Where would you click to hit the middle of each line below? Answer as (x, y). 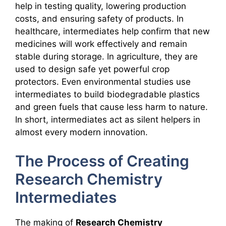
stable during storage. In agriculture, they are (106, 57)
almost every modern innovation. (81, 132)
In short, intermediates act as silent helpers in (108, 120)
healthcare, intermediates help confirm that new (112, 32)
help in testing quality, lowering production (101, 6)
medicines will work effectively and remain (101, 44)
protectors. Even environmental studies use (103, 82)
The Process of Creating (102, 161)
